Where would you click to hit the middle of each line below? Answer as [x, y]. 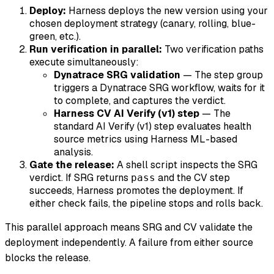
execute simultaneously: [84, 62]
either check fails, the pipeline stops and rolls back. [146, 203]
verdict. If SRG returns [80, 177]
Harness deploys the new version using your [167, 10]
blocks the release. [48, 257]
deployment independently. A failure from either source [129, 242]
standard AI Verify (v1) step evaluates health [153, 126]
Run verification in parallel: [96, 49]
